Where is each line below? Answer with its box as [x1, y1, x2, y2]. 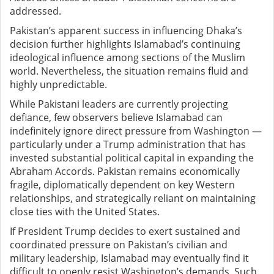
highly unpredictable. [10, 78, 107, 92]
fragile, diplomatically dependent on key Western [10, 178, 235, 192]
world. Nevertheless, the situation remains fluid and [10, 64, 248, 78]
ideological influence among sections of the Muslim [10, 51, 245, 65]
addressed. [10, 4, 61, 18]
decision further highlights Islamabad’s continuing [10, 37, 240, 51]
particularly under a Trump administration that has [10, 138, 246, 152]
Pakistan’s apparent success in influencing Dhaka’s [10, 24, 242, 38]
